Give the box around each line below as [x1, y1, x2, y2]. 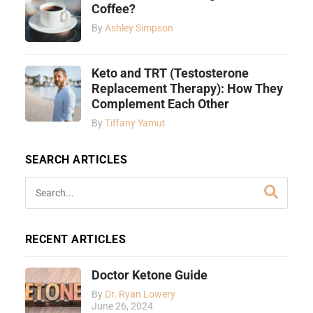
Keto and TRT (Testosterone [91, 66, 249, 81]
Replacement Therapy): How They [91, 82, 283, 96]
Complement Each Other [91, 97, 229, 112]
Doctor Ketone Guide [91, 268, 208, 283]
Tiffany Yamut [104, 117, 166, 130]
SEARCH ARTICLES [24, 153, 128, 167]
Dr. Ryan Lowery [104, 289, 175, 301]
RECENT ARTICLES [24, 233, 126, 247]
